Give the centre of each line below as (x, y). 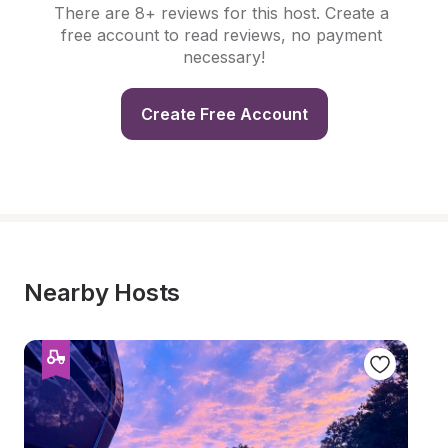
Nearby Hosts (102, 292)
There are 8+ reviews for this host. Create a (221, 13)
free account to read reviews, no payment (221, 35)
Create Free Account (224, 114)
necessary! (224, 57)
